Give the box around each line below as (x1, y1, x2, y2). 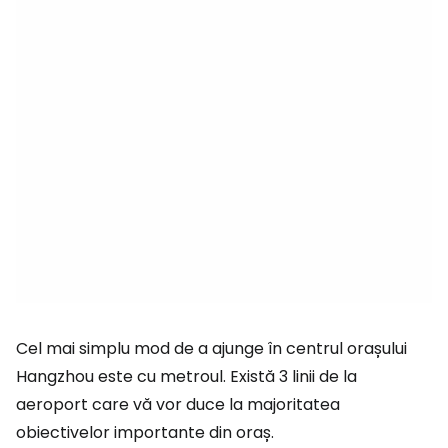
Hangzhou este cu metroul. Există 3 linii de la (16, 365, 357, 388)
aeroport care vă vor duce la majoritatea (16, 393, 340, 416)
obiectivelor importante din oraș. (16, 421, 274, 444)
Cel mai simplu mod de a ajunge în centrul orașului (16, 337, 407, 360)
